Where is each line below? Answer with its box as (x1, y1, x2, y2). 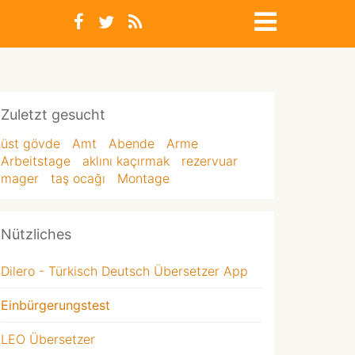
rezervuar (181, 153, 238, 169)
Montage (117, 170, 170, 186)
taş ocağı (51, 170, 105, 186)
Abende (109, 136, 155, 151)
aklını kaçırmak (82, 153, 170, 169)
